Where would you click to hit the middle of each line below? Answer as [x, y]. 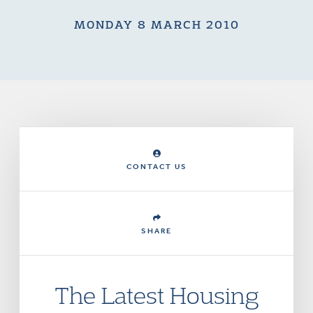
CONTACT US [156, 167]
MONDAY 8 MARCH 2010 [156, 24]
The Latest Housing [156, 295]
